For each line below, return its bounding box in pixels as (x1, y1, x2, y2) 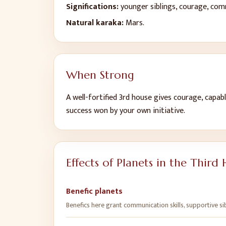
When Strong (66, 68, 134, 82)
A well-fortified (66, 91, 119, 104)
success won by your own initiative (66, 104, 184, 118)
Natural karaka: (66, 16, 124, 30)
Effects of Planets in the (66, 156, 190, 169)
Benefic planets (66, 185, 123, 198)
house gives (130, 91, 174, 104)
